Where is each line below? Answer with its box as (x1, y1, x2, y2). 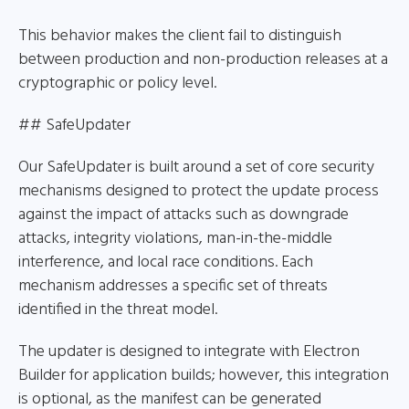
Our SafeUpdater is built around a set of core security (18, 154, 374, 181)
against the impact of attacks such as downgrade (18, 202, 349, 228)
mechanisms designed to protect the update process (18, 178, 379, 204)
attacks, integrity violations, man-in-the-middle (18, 225, 332, 252)
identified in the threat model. (18, 297, 217, 323)
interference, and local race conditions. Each (18, 249, 313, 276)
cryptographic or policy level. (18, 70, 216, 97)
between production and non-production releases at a (18, 47, 388, 73)
